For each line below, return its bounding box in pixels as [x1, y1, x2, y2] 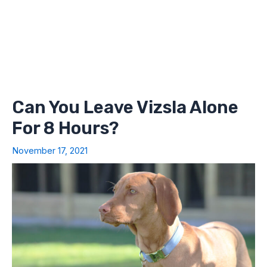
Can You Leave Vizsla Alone [12, 97, 238, 117]
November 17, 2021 [12, 145, 88, 156]
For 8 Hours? [12, 117, 119, 138]
